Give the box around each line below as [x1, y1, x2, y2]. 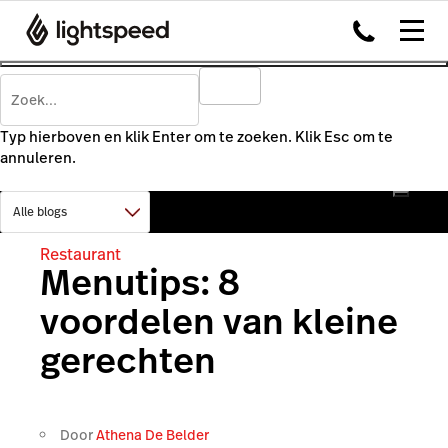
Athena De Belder [96, 424, 209, 445]
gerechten [40, 335, 216, 386]
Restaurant [40, 242, 121, 266]
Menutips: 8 [40, 257, 240, 308]
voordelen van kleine [40, 296, 398, 347]
